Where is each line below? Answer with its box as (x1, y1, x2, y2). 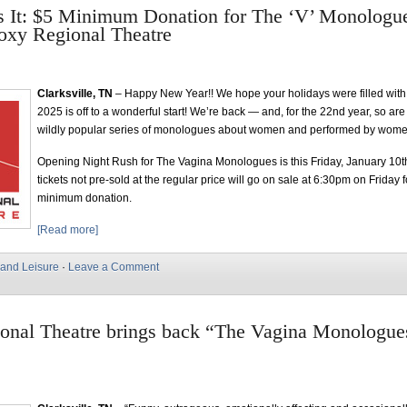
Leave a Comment (68, 261, 159, 273)
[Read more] (37, 223, 98, 236)
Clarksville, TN (37, 87, 113, 100)
